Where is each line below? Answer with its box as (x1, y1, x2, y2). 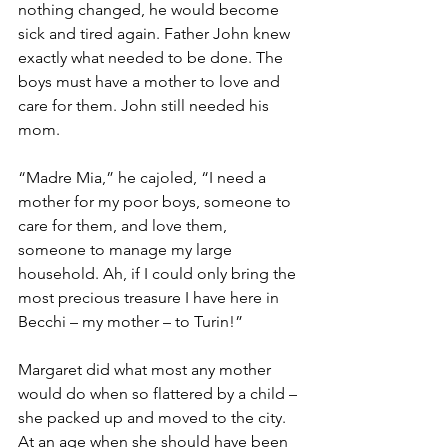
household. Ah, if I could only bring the (18, 264, 300, 284)
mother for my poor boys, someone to (18, 192, 295, 212)
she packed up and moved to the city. (18, 408, 290, 428)
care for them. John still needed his (18, 96, 273, 116)
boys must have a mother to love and (18, 72, 284, 92)
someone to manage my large (18, 240, 236, 260)
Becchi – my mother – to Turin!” (18, 312, 243, 332)
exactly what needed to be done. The (18, 48, 287, 68)
